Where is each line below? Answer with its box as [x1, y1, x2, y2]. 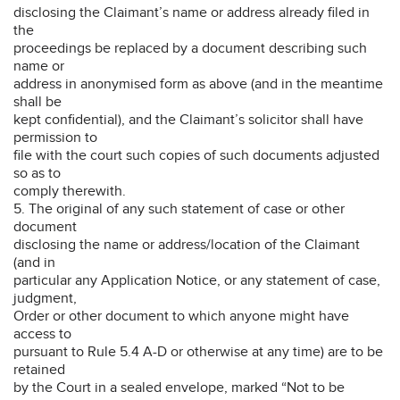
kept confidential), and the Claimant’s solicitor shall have [13, 110, 363, 129]
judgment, [13, 288, 77, 307]
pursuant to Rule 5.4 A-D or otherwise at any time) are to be [13, 342, 383, 361]
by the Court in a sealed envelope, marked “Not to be [13, 378, 345, 396]
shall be [13, 92, 62, 111]
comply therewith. [13, 181, 126, 200]
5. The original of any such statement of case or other [13, 199, 345, 218]
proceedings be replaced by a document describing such [13, 38, 367, 57]
